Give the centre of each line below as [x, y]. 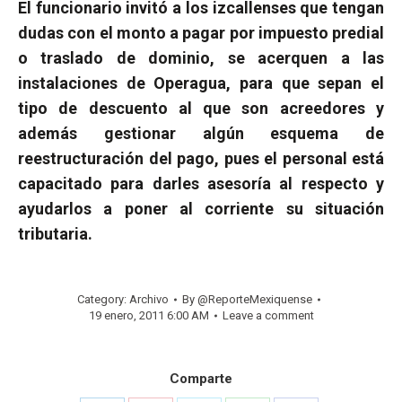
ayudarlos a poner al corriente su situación [201, 209]
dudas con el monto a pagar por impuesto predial [201, 33]
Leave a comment [268, 316]
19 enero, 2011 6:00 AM [149, 316]
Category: [103, 300]
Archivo [149, 300]
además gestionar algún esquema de [201, 134]
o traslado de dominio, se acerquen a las [201, 58]
